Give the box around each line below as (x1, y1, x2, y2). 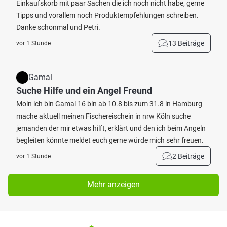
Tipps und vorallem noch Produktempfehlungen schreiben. (16, 11, 199, 19)
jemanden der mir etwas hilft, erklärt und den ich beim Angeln (16, 124, 206, 132)
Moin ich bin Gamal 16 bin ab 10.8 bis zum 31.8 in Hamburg (16, 100, 202, 108)
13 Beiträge (168, 39, 204, 47)
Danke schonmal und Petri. (16, 23, 100, 31)
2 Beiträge (172, 152, 204, 160)
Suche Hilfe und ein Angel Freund (16, 85, 152, 96)
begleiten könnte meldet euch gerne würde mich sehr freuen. (16, 136, 204, 144)
